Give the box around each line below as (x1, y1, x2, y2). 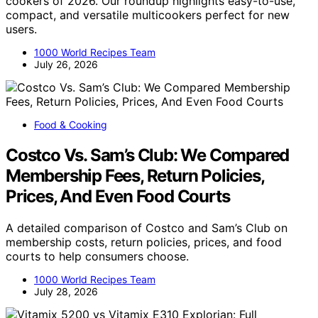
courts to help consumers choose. (6, 248, 189, 263)
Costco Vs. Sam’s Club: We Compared (6, 144, 290, 165)
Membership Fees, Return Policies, (6, 165, 264, 186)
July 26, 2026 (34, 57, 98, 70)
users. (6, 21, 37, 36)
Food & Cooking (34, 118, 107, 131)
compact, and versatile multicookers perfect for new (6, 7, 290, 22)
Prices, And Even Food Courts (6, 185, 230, 207)
